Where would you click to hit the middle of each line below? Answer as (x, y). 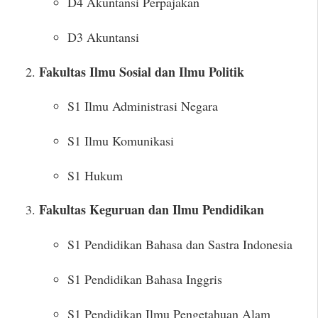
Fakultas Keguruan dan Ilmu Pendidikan (152, 210)
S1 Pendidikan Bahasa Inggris (145, 279)
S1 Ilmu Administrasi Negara (143, 106)
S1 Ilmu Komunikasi (121, 141)
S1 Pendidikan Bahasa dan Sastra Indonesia (180, 245)
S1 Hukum (95, 175)
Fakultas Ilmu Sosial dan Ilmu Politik (142, 71)
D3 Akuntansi (103, 37)
